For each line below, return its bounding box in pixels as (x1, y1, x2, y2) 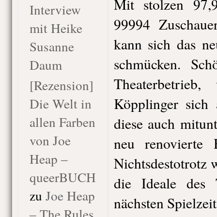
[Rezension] (29, 76, 93, 94)
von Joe (29, 131, 71, 149)
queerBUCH (29, 168, 96, 186)
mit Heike (29, 19, 82, 37)
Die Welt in (29, 94, 92, 112)
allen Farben (29, 113, 95, 131)
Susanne (29, 37, 74, 55)
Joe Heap (45, 186, 95, 204)
